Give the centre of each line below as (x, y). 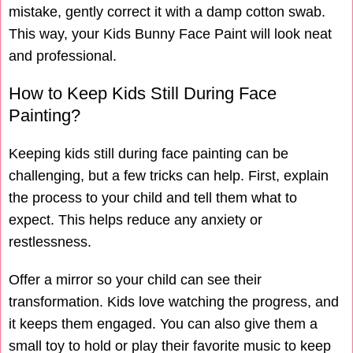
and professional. (63, 56)
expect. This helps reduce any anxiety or (136, 220)
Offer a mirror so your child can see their (135, 280)
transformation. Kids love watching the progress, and (174, 302)
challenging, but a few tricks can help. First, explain (169, 176)
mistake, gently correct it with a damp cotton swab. (167, 12)
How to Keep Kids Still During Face (143, 94)
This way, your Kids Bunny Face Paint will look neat (170, 34)
